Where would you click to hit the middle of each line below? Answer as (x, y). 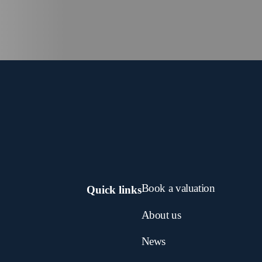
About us (161, 215)
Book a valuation (178, 188)
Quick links (114, 189)
